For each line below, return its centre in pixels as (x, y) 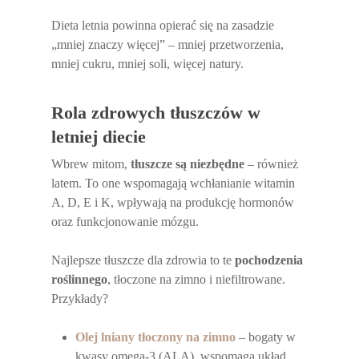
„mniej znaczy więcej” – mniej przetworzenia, (168, 44)
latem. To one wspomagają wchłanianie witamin (173, 183)
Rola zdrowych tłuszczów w (156, 113)
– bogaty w (266, 337)
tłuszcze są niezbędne (188, 164)
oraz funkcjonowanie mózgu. (125, 222)
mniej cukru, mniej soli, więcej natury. (148, 64)
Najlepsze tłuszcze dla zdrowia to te (143, 260)
